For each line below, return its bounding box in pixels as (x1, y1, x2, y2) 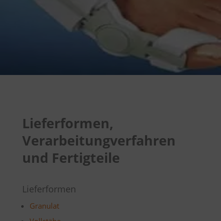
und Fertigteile (22, 148, 120, 167)
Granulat (29, 201, 59, 211)
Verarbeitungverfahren (22, 131, 176, 149)
